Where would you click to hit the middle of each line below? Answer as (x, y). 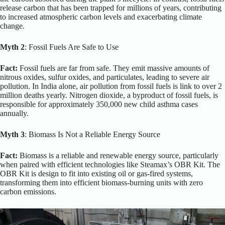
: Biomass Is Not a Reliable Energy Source (92, 135)
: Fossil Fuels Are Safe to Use (72, 47)
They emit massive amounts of (160, 68)
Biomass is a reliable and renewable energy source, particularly (118, 156)
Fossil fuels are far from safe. (64, 68)
